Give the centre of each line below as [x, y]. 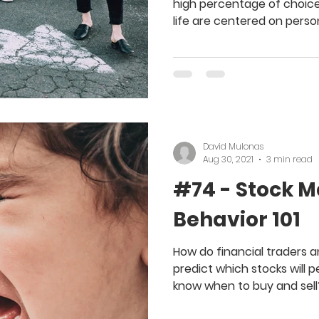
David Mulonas [233, 146]
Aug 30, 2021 [228, 159]
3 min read [289, 159]
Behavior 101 [237, 220]
